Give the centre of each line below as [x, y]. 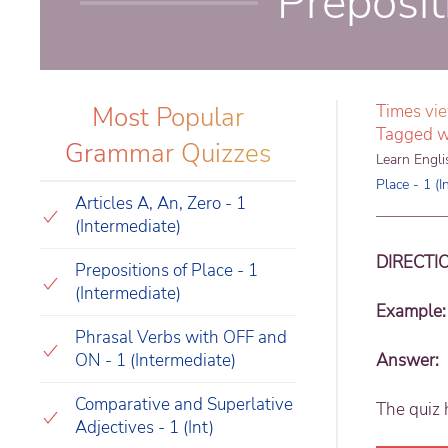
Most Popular [168, 118]
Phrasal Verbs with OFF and [181, 338]
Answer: [407, 361]
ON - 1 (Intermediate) [155, 361]
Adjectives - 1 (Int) [144, 428]
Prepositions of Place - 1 [166, 271]
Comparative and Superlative [184, 405]
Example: [411, 312]
